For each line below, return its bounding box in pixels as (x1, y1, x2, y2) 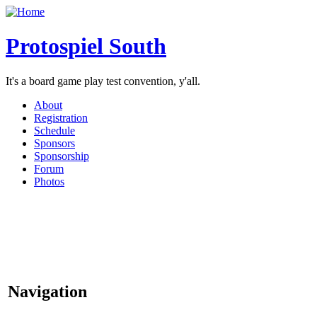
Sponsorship (34, 149, 89, 162)
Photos (34, 175, 64, 188)
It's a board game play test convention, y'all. (6, 74, 200, 87)
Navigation (8, 282, 87, 301)
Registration (34, 111, 88, 124)
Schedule (34, 124, 75, 137)
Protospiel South (6, 33, 166, 59)
